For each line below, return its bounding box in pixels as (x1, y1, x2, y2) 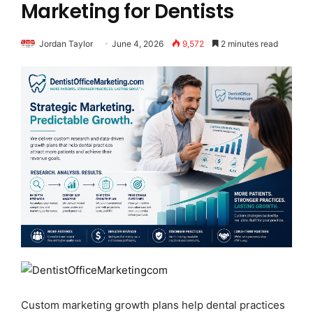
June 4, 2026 (112, 38, 163, 50)
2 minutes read (219, 38, 278, 50)
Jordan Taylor (39, 38, 93, 50)
